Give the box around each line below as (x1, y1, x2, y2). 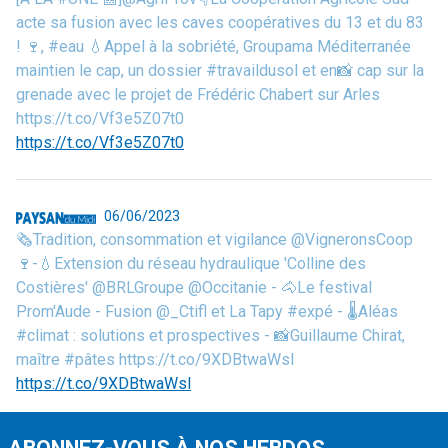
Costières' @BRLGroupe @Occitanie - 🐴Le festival (16, 278, 372, 298)
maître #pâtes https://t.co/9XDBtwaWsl (16, 350, 294, 370)
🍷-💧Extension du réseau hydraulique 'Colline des (16, 254, 366, 274)
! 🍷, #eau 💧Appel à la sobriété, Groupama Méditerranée (16, 37, 411, 57)
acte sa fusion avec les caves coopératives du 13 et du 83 (16, 13, 424, 33)
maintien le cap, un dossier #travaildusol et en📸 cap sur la (16, 61, 424, 81)
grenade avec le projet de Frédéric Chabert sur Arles (16, 85, 380, 105)
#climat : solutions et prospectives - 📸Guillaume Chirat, (16, 326, 405, 346)
